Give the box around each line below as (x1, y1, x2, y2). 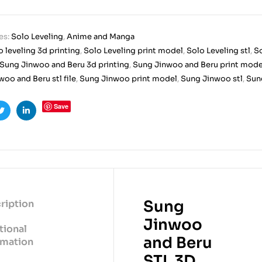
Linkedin (25, 114, 61, 125)
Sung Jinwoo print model (80, 74, 177, 84)
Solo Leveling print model (84, 46, 183, 56)
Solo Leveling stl (187, 46, 250, 56)
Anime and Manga (67, 32, 135, 42)
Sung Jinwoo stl (181, 74, 243, 84)
